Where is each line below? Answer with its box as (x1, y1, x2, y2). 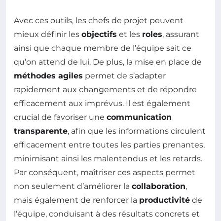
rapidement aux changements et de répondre (14, 85, 197, 94)
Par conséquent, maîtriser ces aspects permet (14, 168, 195, 177)
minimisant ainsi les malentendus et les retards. (14, 154, 202, 163)
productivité (139, 195, 190, 205)
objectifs (81, 30, 117, 39)
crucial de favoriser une (14, 112, 107, 122)
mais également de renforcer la (14, 195, 139, 205)
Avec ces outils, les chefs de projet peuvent (14, 16, 184, 25)
